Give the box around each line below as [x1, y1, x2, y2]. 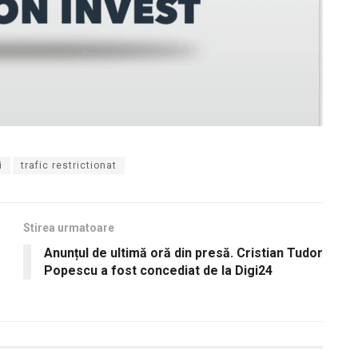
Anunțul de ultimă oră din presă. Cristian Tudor [44, 245, 323, 261]
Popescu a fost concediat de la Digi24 [44, 262, 272, 278]
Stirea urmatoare [23, 221, 114, 234]
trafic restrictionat [21, 159, 117, 171]
